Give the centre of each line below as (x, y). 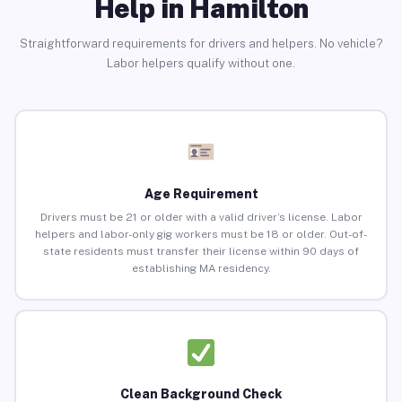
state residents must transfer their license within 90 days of (201, 252)
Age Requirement (201, 194)
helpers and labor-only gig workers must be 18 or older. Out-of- (201, 235)
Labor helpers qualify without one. (201, 63)
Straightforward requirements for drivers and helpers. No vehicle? (201, 43)
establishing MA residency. (201, 269)
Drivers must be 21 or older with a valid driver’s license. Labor (201, 218)
